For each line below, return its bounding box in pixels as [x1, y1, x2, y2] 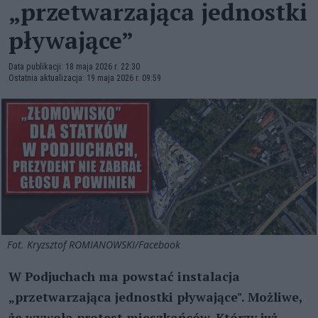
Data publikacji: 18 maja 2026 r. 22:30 [9, 62, 140, 72]
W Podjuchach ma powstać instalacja [9, 268, 240, 285]
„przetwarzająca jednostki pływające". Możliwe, [9, 288, 302, 305]
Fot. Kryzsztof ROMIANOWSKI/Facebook [7, 237, 183, 251]
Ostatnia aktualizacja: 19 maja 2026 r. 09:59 [9, 73, 161, 83]
